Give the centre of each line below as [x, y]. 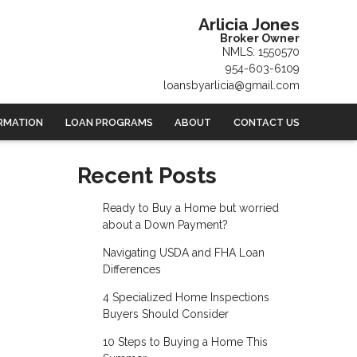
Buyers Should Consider [165, 314]
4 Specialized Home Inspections [186, 298]
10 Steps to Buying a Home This [185, 342]
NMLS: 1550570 [261, 51]
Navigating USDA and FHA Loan [183, 253]
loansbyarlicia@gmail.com [231, 85]
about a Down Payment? [165, 225]
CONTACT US [267, 122]
